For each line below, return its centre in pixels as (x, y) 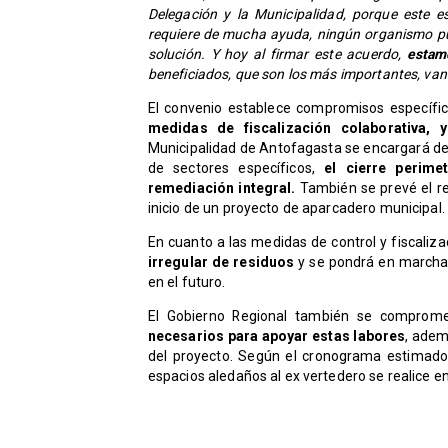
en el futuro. (186, 282)
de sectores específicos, (236, 168)
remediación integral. (221, 188)
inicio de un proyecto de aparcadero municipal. (296, 208)
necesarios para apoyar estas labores (276, 336)
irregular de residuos (221, 262)
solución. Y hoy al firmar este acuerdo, (274, 54)
